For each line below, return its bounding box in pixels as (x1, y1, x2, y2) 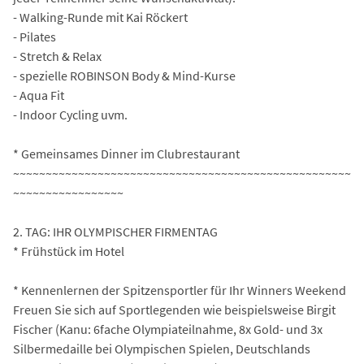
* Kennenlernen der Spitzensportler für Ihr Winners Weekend (13, 282, 346, 299)
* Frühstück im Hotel (13, 243, 124, 260)
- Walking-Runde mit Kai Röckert (13, 9, 188, 26)
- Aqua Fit (13, 87, 64, 104)
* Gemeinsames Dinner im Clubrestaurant (13, 145, 240, 162)
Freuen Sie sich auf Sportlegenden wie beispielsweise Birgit (13, 301, 336, 318)
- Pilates (13, 28, 56, 45)
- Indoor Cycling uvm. (13, 106, 128, 123)
